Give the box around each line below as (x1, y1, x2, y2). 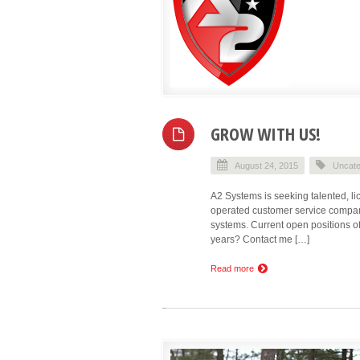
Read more (211, 264, 256, 273)
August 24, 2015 (235, 161, 298, 170)
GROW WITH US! (211, 121, 321, 145)
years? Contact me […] (211, 234, 309, 245)
